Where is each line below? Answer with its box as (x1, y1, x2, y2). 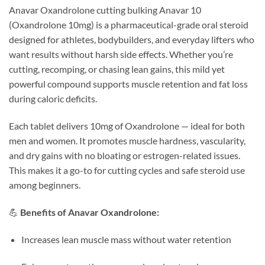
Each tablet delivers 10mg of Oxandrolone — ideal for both (9, 120, 245, 132)
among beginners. (9, 179, 80, 191)
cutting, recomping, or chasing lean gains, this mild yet (9, 63, 225, 75)
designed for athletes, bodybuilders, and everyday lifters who (9, 34, 254, 46)
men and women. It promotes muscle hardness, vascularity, (9, 135, 245, 147)
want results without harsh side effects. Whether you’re (9, 49, 233, 60)
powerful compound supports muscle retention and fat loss (9, 78, 248, 90)
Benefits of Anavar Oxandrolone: (20, 206, 159, 218)
